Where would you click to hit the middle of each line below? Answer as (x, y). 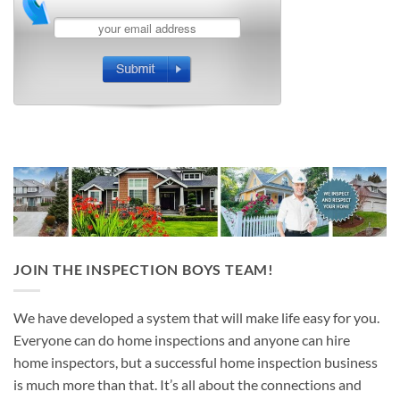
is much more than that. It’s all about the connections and (187, 385)
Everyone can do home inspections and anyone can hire (182, 340)
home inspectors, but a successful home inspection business (196, 362)
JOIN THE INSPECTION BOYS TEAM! (144, 269)
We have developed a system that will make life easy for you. (196, 318)
